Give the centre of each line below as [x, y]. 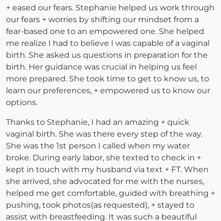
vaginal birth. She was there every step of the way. [104, 134]
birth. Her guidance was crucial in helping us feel [101, 67]
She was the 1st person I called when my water [98, 146]
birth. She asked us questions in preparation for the [107, 55]
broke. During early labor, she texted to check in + [104, 158]
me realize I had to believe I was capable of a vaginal [108, 43]
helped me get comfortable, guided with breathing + [110, 193]
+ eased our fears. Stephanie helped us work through [110, 8]
